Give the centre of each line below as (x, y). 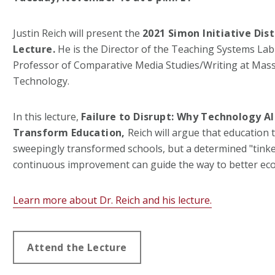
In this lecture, (47, 116)
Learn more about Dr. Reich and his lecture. (112, 200)
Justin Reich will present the (77, 33)
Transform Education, (69, 132)
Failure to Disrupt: (129, 116)
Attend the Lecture (77, 248)
